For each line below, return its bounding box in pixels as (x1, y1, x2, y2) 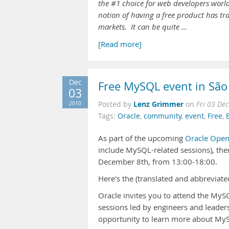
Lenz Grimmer (133, 99, 184, 109)
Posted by (98, 100, 133, 109)
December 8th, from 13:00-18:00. (98, 157, 217, 167)
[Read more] (98, 39, 142, 49)
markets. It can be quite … (98, 22, 187, 32)
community (144, 111, 181, 121)
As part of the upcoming (98, 133, 185, 143)
